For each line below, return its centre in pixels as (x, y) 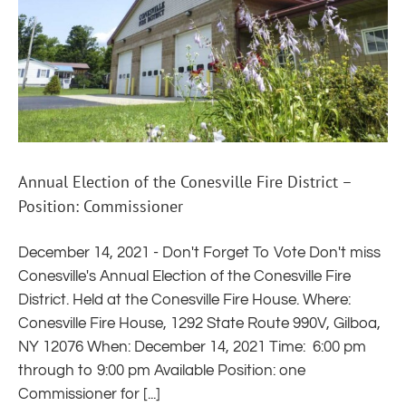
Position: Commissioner (101, 207)
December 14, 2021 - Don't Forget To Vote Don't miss (199, 253)
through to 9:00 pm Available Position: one (162, 371)
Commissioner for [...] (89, 395)
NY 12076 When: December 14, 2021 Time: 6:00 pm (192, 348)
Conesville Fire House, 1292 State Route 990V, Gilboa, (199, 324)
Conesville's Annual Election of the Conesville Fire (184, 277)
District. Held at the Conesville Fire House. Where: (184, 300)
